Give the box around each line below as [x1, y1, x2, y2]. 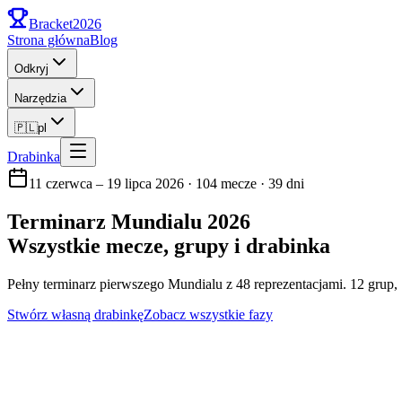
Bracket [29, 16, 73, 31]
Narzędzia [14, 92, 66, 105]
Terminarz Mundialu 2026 [7, 209, 250, 233]
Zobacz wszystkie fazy [144, 306, 273, 322]
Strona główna [7, 32, 90, 48]
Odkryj [14, 62, 48, 75]
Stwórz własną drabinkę [7, 306, 144, 322]
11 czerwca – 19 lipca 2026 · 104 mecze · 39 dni [29, 176, 304, 191]
